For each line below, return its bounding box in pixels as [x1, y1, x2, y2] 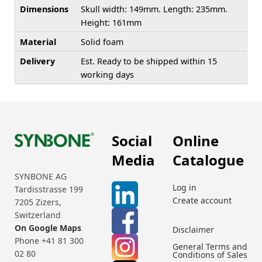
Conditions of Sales [173, 249, 247, 260]
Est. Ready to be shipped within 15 [81, 55, 217, 67]
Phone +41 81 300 [15, 235, 84, 247]
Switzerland [15, 209, 61, 221]
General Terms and [173, 240, 247, 252]
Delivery [20, 55, 55, 67]
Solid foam [81, 36, 123, 47]
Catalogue [173, 150, 244, 170]
